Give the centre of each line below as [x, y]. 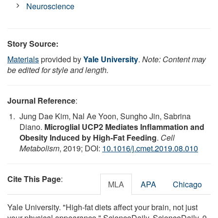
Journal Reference [41, 100]
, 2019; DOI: [81, 148]
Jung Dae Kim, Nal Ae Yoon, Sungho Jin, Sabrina [105, 116]
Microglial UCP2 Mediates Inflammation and [124, 127]
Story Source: [33, 43]
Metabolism [39, 148]
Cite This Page [34, 179]
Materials [23, 59]
